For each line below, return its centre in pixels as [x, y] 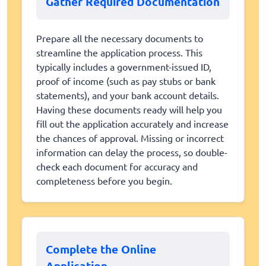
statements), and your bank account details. [128, 95]
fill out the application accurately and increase [132, 123]
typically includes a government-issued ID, [124, 66]
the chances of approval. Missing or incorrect [130, 137]
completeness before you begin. [104, 180]
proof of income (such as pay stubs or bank [126, 80]
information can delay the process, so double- [132, 152]
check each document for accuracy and [117, 166]
